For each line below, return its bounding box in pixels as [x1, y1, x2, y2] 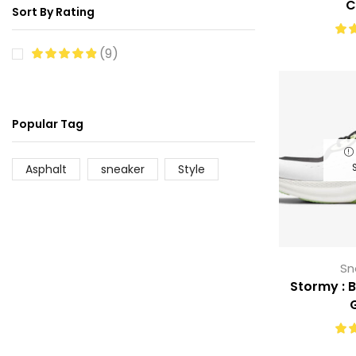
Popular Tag [12, 115, 83, 132]
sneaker [100, 161, 145, 177]
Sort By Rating [12, 3, 95, 20]
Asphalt [25, 161, 67, 177]
